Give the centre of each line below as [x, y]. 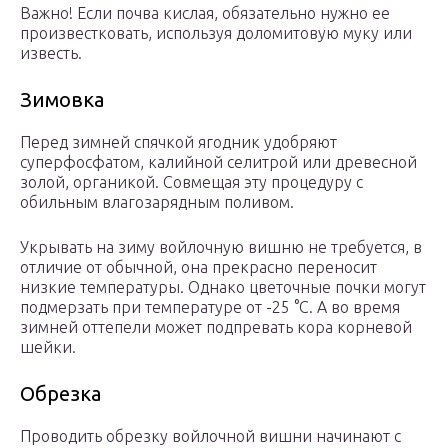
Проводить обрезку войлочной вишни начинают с [210, 436]
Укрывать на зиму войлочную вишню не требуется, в [221, 247]
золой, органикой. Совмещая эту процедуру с [191, 182]
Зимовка [62, 100]
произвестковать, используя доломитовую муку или [216, 33]
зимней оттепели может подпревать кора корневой [216, 327]
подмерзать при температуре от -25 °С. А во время [210, 307]
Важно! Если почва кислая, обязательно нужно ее [205, 13]
